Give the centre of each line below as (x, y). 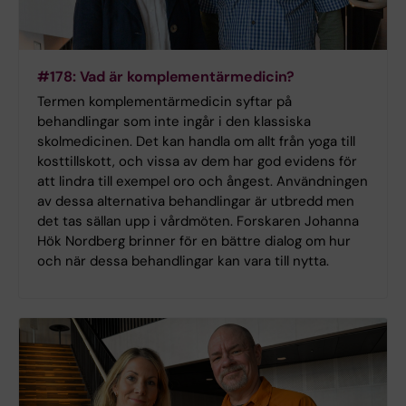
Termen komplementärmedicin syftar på (164, 102)
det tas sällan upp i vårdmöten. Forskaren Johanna (198, 222)
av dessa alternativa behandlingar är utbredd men (196, 202)
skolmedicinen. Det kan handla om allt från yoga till (196, 142)
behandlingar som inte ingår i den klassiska (174, 122)
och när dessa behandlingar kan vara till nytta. (183, 261)
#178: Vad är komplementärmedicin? (166, 77)
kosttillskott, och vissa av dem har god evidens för (197, 162)
